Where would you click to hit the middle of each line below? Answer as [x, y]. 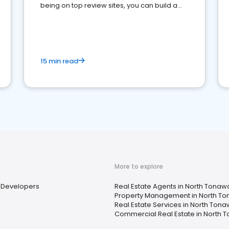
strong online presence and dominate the [110, 16]
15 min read [59, 61]
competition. [61, 26]
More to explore [139, 166]
